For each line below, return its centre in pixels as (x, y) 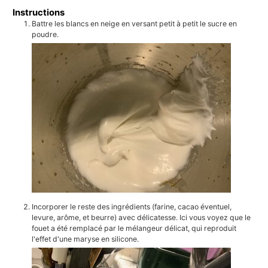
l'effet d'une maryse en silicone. (86, 239)
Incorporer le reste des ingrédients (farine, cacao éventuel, (132, 206)
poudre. (45, 34)
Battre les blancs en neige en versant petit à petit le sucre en (135, 23)
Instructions (39, 12)
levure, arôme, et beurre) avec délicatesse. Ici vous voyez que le (141, 217)
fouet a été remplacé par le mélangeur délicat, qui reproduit (134, 228)
